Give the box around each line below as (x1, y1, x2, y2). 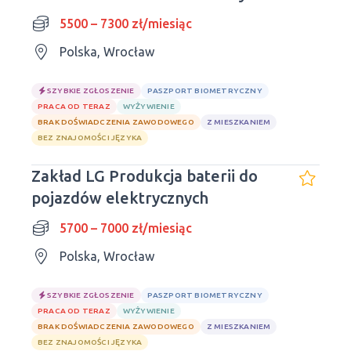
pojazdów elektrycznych (31, 189, 208, 207)
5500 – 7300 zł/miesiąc (60, 16, 192, 31)
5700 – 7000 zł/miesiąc (60, 221, 192, 235)
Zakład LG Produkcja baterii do (31, 167, 258, 185)
